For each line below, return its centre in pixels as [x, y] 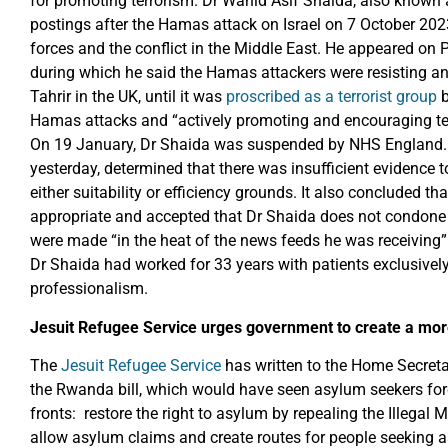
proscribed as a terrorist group [333, 97]
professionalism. [91, 289]
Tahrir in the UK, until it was [128, 97]
